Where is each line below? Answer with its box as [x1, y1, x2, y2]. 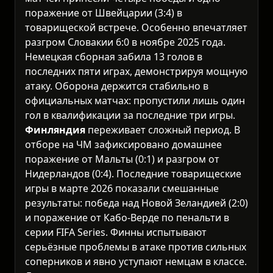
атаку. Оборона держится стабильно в [25, 79, 208, 93]
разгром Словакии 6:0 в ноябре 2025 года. [25, 35, 225, 49]
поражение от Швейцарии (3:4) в [25, 5, 182, 19]
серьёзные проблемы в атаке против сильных [25, 239, 246, 253]
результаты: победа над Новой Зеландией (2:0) [25, 196, 248, 210]
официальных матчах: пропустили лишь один [25, 93, 245, 107]
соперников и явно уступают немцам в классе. [25, 254, 247, 268]
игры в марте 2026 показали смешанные [25, 181, 219, 195]
